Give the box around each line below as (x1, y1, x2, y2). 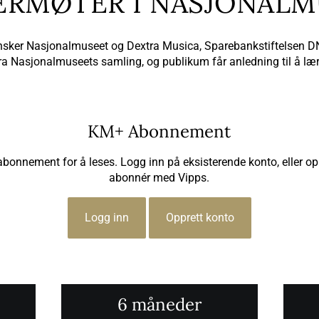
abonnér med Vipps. (109, 171, 210, 185)
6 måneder (117, 293, 202, 316)
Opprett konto (165, 211, 234, 225)
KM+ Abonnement (88, 120, 231, 143)
